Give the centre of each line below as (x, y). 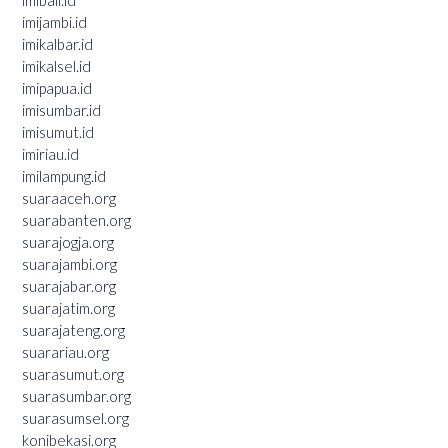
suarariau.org (65, 351)
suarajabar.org (69, 285)
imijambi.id (54, 21)
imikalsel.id (56, 65)
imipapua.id (57, 87)
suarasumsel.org (75, 417)
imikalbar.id (57, 43)
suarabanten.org (76, 219)
